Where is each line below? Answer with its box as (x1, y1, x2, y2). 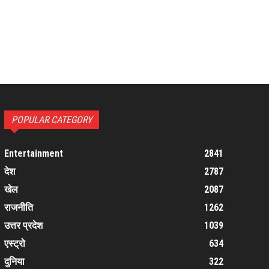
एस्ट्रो (4, 238, 25, 250)
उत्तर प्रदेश (4, 220, 43, 232)
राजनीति (4, 202, 33, 214)
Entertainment (4, 148, 63, 160)
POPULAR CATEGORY (11, 114, 92, 126)
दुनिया (4, 256, 25, 268)
